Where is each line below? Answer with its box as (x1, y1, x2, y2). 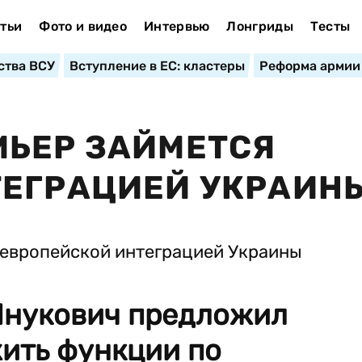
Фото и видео (39, 19, 128, 34)
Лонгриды (226, 19, 293, 34)
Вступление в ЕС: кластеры (69, 58, 245, 74)
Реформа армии (259, 58, 360, 74)
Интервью (143, 19, 210, 34)
